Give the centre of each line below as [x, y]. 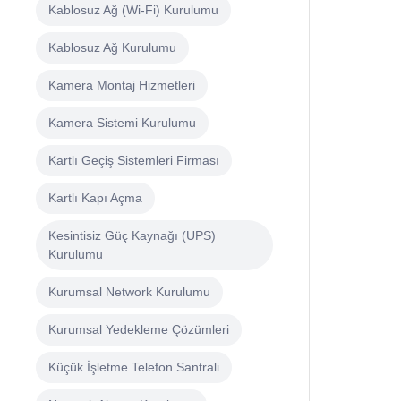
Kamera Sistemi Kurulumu [122, 123]
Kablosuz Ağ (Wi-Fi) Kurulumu [133, 10]
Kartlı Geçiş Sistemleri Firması [134, 161]
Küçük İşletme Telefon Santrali [134, 367]
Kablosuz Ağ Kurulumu [112, 48]
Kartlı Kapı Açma [95, 198]
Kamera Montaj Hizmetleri [122, 85]
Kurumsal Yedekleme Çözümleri [139, 330]
